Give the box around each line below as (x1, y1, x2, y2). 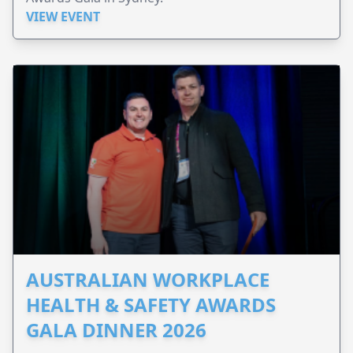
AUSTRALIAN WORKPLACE (26, 266, 269, 293)
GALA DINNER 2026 (26, 317, 206, 344)
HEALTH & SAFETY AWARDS (26, 292, 276, 318)
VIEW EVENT (26, 8, 100, 26)
